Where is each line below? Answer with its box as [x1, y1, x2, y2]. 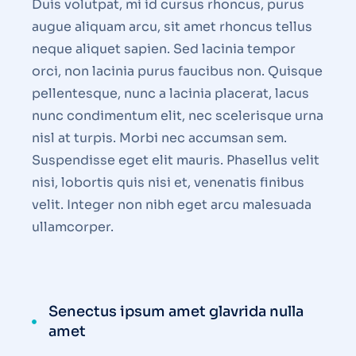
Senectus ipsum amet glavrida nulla [48, 303, 304, 321]
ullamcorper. [32, 219, 114, 236]
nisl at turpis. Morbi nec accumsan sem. [32, 130, 287, 147]
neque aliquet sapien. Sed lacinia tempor [32, 41, 296, 58]
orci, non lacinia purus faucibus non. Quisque [32, 63, 323, 80]
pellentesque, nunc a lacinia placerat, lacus [32, 85, 309, 103]
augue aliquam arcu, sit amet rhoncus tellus [32, 18, 312, 36]
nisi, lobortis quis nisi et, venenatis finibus [32, 174, 304, 192]
